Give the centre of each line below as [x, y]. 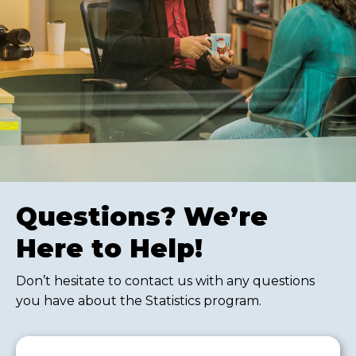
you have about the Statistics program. [139, 301]
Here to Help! [109, 249]
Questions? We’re [142, 217]
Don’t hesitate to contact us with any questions [165, 281]
